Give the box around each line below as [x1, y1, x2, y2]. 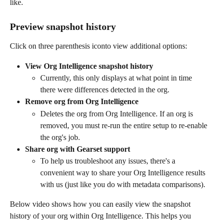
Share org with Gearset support [25, 144, 132, 153]
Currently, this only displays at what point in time [40, 74, 194, 82]
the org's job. [40, 133, 80, 141]
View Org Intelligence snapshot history [25, 61, 153, 70]
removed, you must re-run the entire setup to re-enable [40, 121, 209, 130]
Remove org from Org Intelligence [25, 97, 138, 106]
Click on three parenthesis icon [10, 42, 105, 51]
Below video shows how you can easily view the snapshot [10, 200, 192, 209]
